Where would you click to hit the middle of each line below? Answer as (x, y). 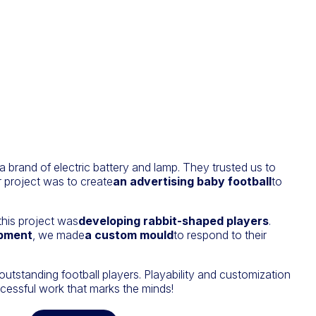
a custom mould (129, 235)
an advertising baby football (192, 182)
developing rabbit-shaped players (174, 221)
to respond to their (220, 235)
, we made (59, 235)
